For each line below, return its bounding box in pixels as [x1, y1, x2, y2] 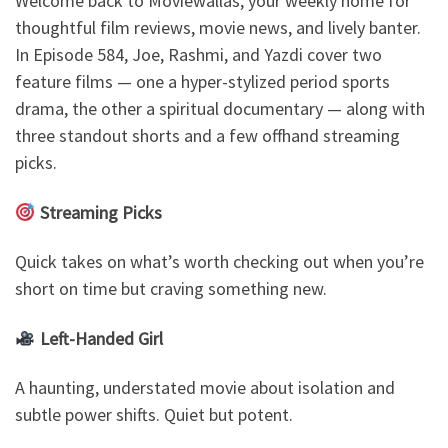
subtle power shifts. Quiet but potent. [15, 403, 293, 427]
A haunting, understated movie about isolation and [15, 376, 395, 400]
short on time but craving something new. [15, 277, 327, 301]
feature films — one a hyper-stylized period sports [15, 70, 390, 94]
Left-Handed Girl [39, 326, 163, 350]
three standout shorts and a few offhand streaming [15, 124, 400, 148]
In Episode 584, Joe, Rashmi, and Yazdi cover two [15, 43, 382, 67]
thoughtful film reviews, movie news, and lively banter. [15, 16, 421, 40]
